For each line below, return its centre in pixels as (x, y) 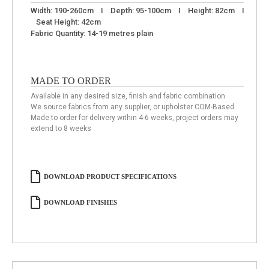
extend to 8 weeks (61, 129)
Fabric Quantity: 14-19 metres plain (92, 34)
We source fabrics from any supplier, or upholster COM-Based (132, 107)
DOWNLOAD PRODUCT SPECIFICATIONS (110, 177)
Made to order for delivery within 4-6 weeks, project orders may (134, 118)
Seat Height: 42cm (66, 22)
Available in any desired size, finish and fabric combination (128, 96)
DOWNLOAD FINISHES (80, 203)
